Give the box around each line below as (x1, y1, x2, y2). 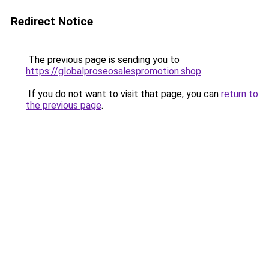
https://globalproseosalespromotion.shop (26, 65, 201, 77)
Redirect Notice (11, 14, 93, 28)
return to (221, 88, 258, 100)
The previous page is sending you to (26, 54, 180, 65)
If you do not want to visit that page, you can (26, 88, 221, 100)
